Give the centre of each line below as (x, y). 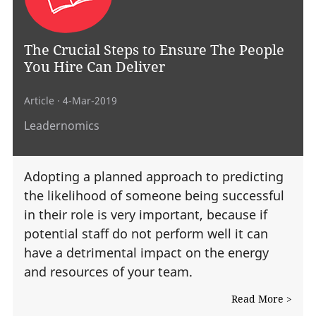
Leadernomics (62, 125)
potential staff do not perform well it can (146, 234)
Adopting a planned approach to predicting (154, 177)
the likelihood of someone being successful (154, 196)
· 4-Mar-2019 (86, 101)
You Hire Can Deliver (95, 67)
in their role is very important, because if (146, 215)
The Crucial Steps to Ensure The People (154, 50)
